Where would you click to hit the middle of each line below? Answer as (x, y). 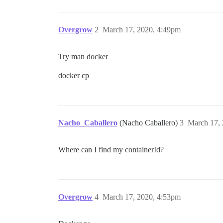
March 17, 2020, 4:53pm (142, 197)
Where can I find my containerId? (111, 150)
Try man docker (83, 57)
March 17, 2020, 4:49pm (142, 30)
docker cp (74, 76)
